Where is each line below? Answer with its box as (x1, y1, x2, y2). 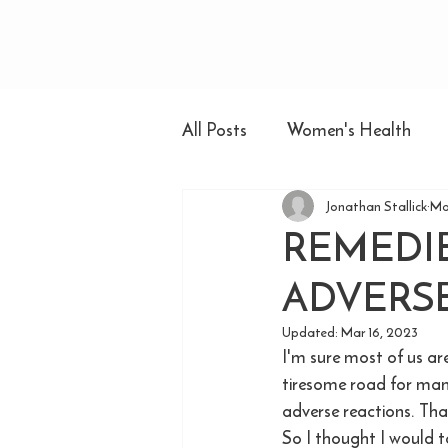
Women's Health (287, 115, 411, 143)
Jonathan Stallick (326, 195, 427, 217)
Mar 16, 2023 (341, 322, 418, 343)
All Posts (182, 115, 247, 143)
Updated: (282, 322, 341, 343)
